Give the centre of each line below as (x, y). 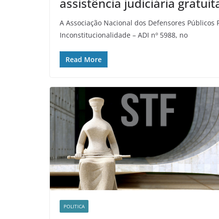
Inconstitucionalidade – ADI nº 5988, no (124, 35)
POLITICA (74, 206)
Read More (84, 60)
